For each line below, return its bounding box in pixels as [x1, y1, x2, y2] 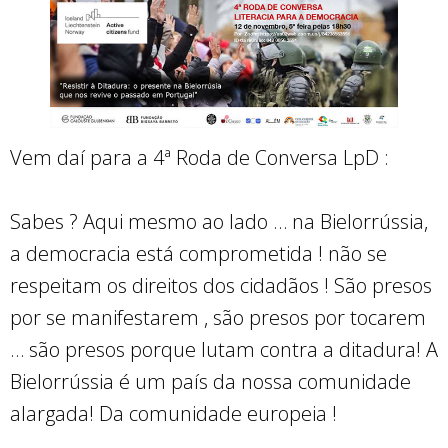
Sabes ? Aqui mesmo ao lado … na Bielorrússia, [10, 207, 428, 235]
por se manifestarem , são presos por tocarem [10, 303, 426, 331]
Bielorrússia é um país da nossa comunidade [10, 367, 411, 395]
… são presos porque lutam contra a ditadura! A [10, 335, 438, 363]
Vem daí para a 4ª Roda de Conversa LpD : [10, 143, 389, 171]
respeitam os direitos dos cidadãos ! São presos [10, 271, 432, 299]
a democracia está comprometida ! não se [10, 239, 387, 267]
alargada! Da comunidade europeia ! [10, 399, 337, 427]
